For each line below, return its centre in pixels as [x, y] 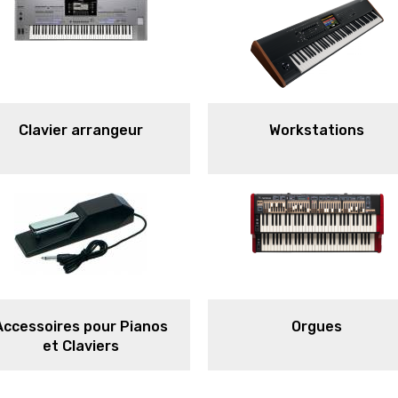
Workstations [317, 130]
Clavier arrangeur [81, 130]
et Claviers [81, 346]
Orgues [317, 326]
